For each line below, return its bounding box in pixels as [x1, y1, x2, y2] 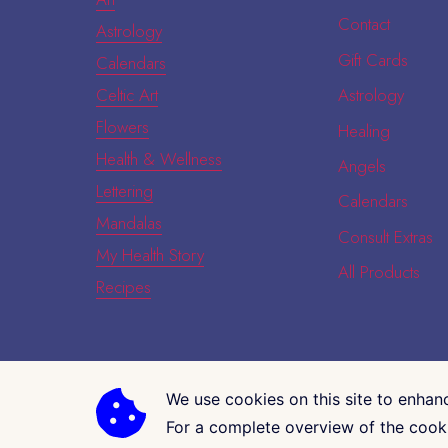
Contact [338, 12, 391, 37]
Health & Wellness [96, 147, 222, 171]
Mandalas [96, 211, 162, 235]
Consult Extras [338, 224, 434, 249]
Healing [338, 118, 391, 143]
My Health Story [96, 243, 204, 267]
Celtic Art [96, 83, 158, 107]
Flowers [96, 115, 149, 139]
